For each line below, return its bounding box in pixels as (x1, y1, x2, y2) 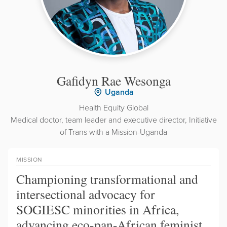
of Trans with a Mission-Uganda (60, 126, 167, 137)
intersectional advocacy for (16, 185, 155, 203)
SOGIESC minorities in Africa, (16, 200, 179, 218)
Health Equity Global (79, 101, 148, 113)
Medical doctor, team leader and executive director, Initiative (10, 113, 217, 125)
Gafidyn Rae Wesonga (56, 71, 171, 89)
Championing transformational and (16, 170, 198, 187)
